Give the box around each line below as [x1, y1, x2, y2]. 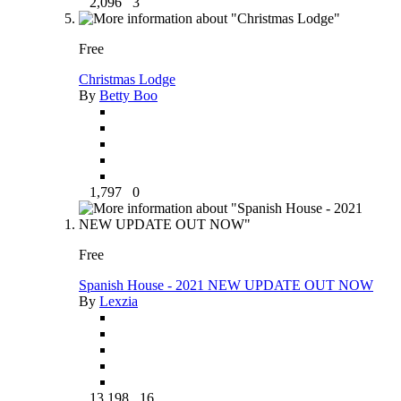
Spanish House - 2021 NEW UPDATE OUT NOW [79, 277, 373, 293]
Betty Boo [99, 87, 158, 103]
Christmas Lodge [79, 71, 175, 87]
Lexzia [99, 293, 138, 309]
